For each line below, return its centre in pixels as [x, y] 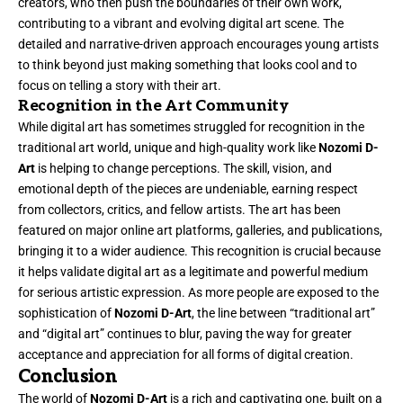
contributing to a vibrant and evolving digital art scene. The [181, 23]
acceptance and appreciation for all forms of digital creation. [186, 354]
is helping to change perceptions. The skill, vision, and [184, 168]
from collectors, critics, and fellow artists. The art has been [179, 209]
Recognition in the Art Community [153, 106]
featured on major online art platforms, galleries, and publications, [200, 230]
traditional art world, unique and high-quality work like [168, 147]
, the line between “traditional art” [283, 313]
